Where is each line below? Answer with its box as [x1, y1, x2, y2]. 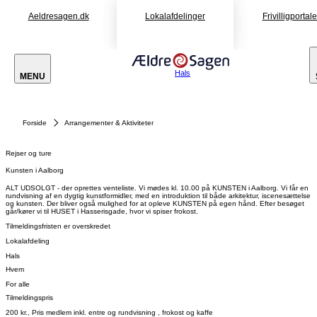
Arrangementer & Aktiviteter [64, 119, 154, 127]
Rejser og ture [6, 149, 52, 157]
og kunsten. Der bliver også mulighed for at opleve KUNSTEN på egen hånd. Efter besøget [6, 199, 304, 207]
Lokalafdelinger [145, 11, 205, 21]
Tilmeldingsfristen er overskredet [6, 221, 110, 230]
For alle [6, 279, 30, 288]
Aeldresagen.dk [28, 11, 89, 21]
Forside [23, 119, 47, 127]
